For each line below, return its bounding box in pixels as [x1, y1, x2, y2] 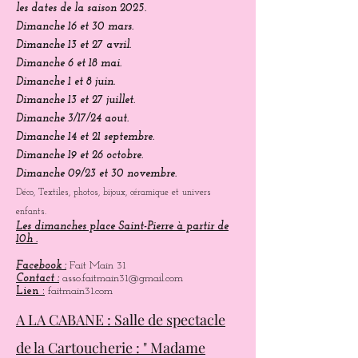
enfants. [16, 207, 46, 217]
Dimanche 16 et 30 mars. [16, 21, 133, 33]
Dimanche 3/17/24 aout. [16, 113, 129, 125]
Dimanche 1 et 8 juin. [16, 76, 115, 88]
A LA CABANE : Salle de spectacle [16, 310, 225, 329]
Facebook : [16, 260, 66, 272]
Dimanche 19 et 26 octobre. [16, 149, 143, 161]
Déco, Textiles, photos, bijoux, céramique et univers [16, 188, 211, 197]
